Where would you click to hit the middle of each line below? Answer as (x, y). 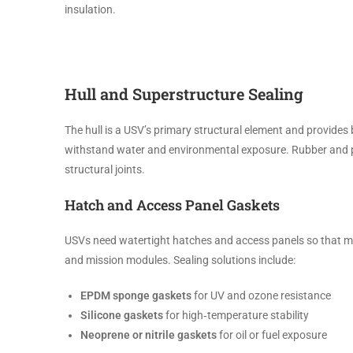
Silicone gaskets (122, 315)
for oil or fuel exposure (272, 335)
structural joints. (105, 169)
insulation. (90, 9)
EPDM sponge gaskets (136, 295)
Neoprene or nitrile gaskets (149, 335)
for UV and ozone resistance (261, 295)
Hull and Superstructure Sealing (184, 94)
